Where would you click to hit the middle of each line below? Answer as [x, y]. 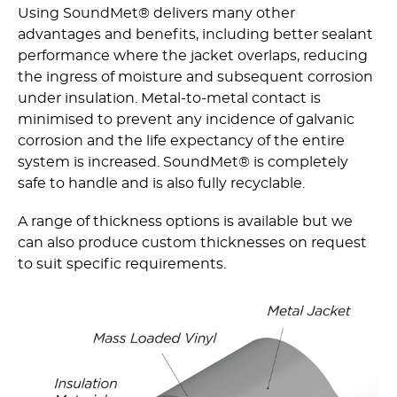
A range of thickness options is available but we [185, 222]
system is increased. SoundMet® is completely [183, 163]
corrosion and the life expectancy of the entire [181, 141]
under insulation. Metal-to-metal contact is [169, 99]
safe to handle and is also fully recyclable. [161, 184]
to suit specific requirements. [122, 265]
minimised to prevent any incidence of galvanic [186, 120]
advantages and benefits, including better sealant [195, 35]
